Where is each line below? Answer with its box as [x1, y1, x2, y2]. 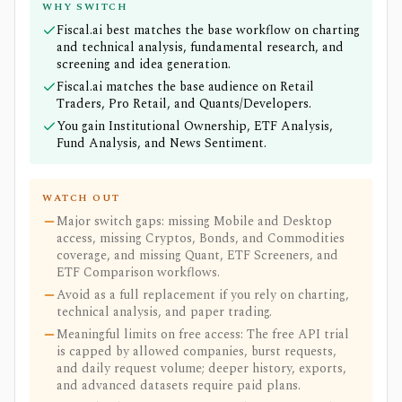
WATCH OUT [42, 190, 120, 205]
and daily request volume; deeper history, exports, [57, 359, 346, 378]
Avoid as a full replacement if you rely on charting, [57, 285, 349, 304]
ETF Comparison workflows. [57, 263, 220, 282]
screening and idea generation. [57, 55, 231, 74]
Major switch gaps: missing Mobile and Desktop [57, 212, 332, 231]
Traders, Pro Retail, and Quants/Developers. [57, 94, 311, 113]
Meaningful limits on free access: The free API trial [57, 325, 349, 344]
